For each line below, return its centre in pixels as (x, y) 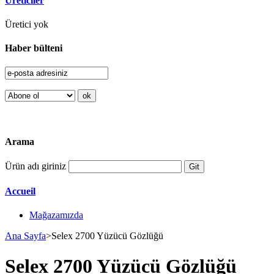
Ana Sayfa (25, 236)
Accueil (20, 191)
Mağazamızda (56, 215)
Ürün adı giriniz (35, 166)
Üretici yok (27, 24)
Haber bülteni (34, 48)
